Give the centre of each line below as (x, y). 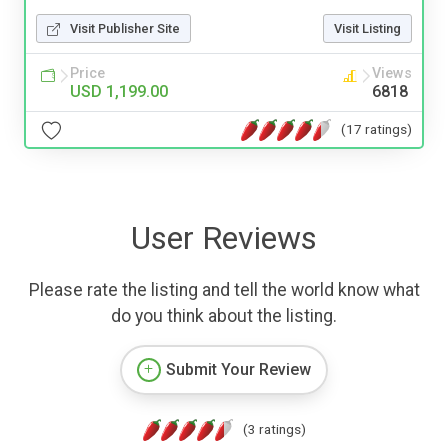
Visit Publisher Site (125, 29)
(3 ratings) (274, 429)
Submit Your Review (238, 370)
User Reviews (224, 238)
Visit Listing (367, 29)
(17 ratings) (376, 128)
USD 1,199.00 (119, 92)
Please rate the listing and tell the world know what (224, 290)
